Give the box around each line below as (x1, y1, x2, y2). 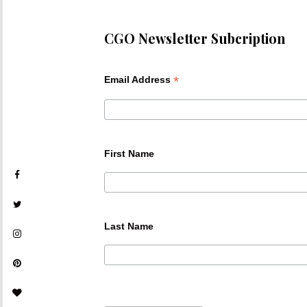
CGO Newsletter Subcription (104, 29, 285, 47)
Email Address (104, 74, 173, 85)
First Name (104, 147, 154, 159)
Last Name (104, 220, 153, 232)
